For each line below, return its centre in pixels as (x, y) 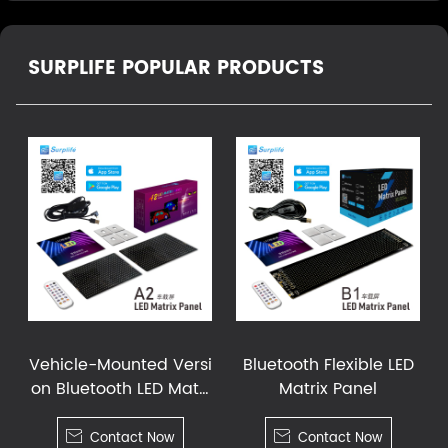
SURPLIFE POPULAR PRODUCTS (176, 68)
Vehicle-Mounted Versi (120, 364)
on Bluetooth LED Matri (120, 388)
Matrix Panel (328, 388)
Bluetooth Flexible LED (328, 364)
